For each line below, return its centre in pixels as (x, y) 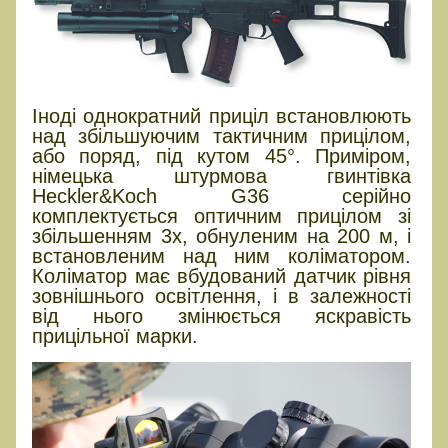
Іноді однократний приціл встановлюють (222, 115)
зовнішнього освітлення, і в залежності (222, 295)
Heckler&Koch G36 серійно (222, 195)
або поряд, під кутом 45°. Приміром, (222, 155)
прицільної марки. (115, 335)
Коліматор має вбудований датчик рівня (222, 275)
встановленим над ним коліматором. (222, 255)
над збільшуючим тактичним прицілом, (222, 135)
